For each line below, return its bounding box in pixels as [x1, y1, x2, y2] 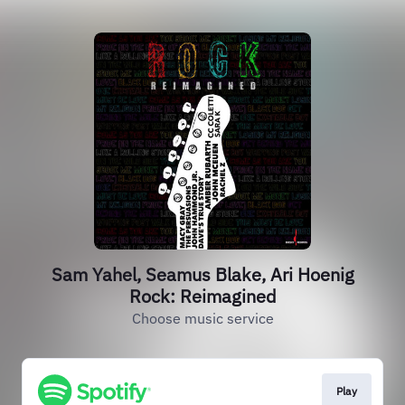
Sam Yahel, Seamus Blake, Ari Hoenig [51, 262, 354, 287]
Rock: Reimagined [128, 284, 277, 308]
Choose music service [131, 309, 274, 327]
